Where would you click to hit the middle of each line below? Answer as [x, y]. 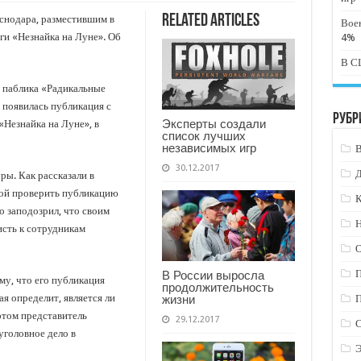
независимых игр [209, 147]
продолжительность [218, 287]
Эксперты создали [214, 123]
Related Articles [210, 21]
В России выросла [213, 275]
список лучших [203, 135]
